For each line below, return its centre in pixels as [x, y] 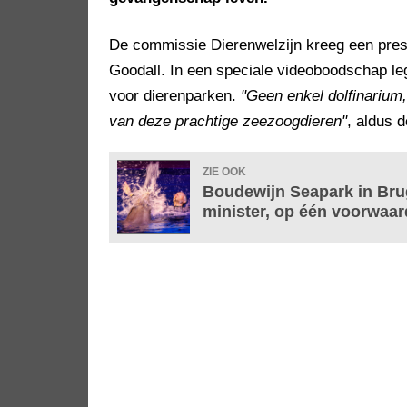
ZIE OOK [224, 172]
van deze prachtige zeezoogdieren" [228, 122]
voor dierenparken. [175, 96]
